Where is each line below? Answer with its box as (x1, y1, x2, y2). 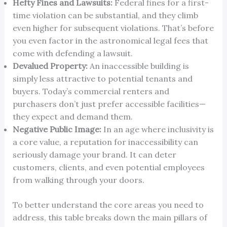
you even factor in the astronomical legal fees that (12, 35, 208, 46)
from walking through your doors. (12, 175, 144, 185)
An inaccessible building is (87, 61, 189, 71)
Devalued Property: (12, 61, 88, 71)
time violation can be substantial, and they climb (12, 10, 198, 21)
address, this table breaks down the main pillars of (12, 212, 207, 223)
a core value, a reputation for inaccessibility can (12, 137, 198, 147)
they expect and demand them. (12, 111, 133, 122)
